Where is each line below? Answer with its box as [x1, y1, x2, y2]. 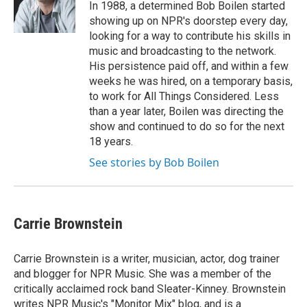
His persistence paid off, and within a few [89, 60, 288, 73]
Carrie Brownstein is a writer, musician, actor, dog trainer [14, 252, 280, 265]
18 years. [89, 135, 133, 148]
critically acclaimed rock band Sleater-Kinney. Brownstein [14, 282, 286, 295]
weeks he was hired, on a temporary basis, [89, 75, 293, 88]
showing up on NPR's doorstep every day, [89, 14, 288, 27]
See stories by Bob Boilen [89, 155, 219, 170]
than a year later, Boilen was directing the [89, 105, 284, 118]
